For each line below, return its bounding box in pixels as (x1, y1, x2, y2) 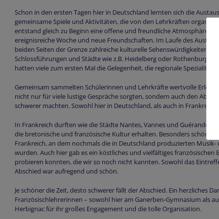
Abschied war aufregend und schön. (14, 166, 118, 175)
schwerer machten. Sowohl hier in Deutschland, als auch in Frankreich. (14, 101, 218, 110)
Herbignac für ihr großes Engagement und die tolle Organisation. (14, 204, 201, 213)
